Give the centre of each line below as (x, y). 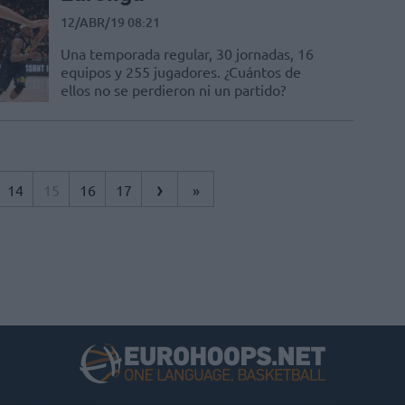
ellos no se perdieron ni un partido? (173, 90)
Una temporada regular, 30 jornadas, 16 (187, 54)
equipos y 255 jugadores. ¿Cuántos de (181, 72)
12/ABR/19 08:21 (110, 23)
